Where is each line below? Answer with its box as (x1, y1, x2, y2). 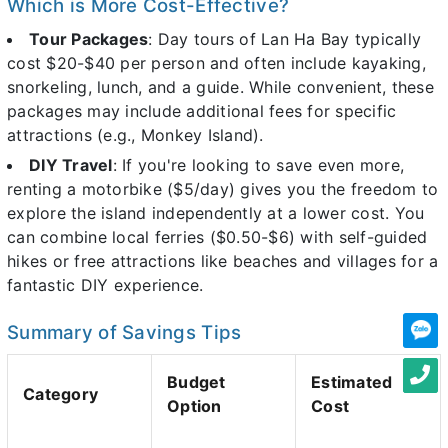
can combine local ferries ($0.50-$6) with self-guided (7, 227, 428, 248)
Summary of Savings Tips (7, 321, 242, 345)
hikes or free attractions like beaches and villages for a (7, 251, 439, 272)
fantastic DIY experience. (7, 275, 204, 296)
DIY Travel (29, 155, 113, 176)
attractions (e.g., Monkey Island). (7, 124, 264, 145)
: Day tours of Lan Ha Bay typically (148, 28, 421, 49)
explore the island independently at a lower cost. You (7, 203, 425, 224)
